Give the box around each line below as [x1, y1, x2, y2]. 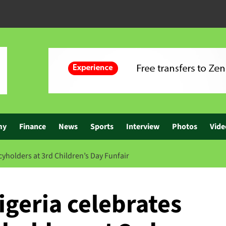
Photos [172, 121, 197, 132]
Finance [19, 121, 46, 132]
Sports [90, 121, 114, 132]
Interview [126, 121, 159, 132]
